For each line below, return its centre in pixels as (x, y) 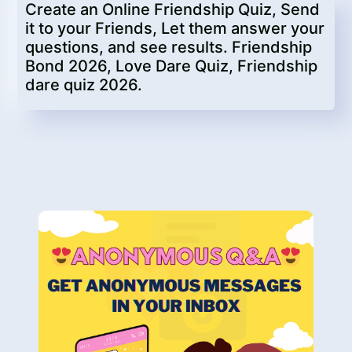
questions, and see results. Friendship (169, 47)
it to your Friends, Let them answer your (175, 28)
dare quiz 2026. (84, 85)
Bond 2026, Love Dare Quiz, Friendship (171, 66)
